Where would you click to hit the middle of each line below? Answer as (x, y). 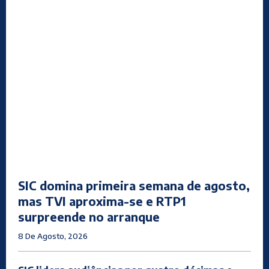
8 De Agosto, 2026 (53, 236)
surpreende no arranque (89, 217)
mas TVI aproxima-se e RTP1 (102, 201)
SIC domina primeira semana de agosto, (134, 186)
